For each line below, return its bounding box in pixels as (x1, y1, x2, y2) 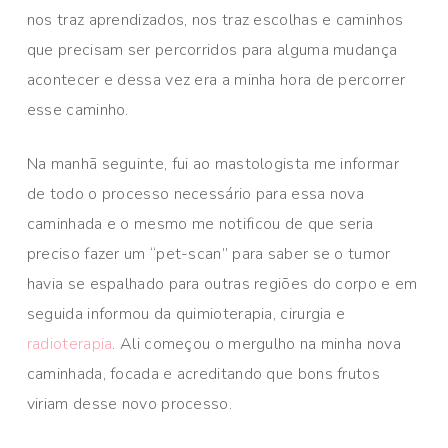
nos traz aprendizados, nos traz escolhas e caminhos (26, 9, 404, 32)
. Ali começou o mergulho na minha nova (112, 333, 401, 356)
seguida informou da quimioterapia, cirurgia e (26, 303, 346, 326)
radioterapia (26, 333, 113, 356)
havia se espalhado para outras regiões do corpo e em (26, 273, 418, 296)
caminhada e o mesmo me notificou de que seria (26, 213, 374, 236)
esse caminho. (26, 99, 129, 122)
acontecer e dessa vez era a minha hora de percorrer (26, 69, 406, 92)
